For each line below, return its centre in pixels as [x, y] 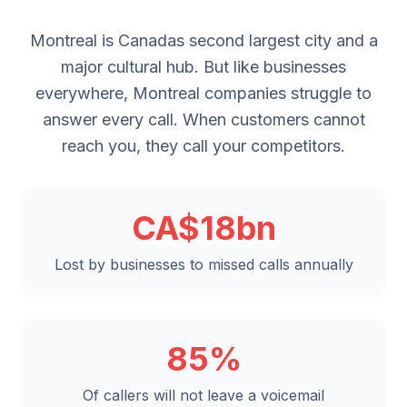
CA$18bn [203, 228]
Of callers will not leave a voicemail [203, 395]
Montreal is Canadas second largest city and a [203, 40]
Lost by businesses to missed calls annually [203, 264]
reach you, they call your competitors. [203, 146]
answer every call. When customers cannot [203, 119]
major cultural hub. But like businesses [203, 67]
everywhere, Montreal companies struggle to [203, 93]
